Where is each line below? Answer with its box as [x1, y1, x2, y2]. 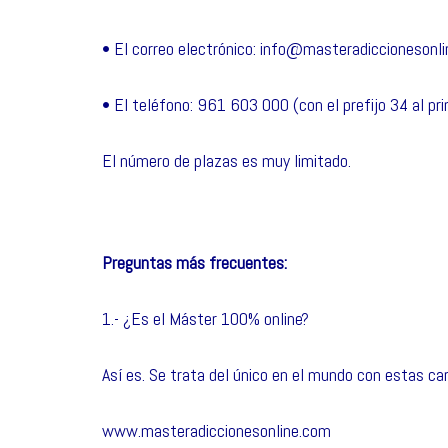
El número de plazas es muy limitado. [102, 149, 351, 172]
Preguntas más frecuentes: [102, 251, 287, 274]
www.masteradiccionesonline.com [102, 419, 331, 442]
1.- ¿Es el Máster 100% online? [102, 307, 309, 330]
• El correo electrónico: [102, 37, 260, 60]
